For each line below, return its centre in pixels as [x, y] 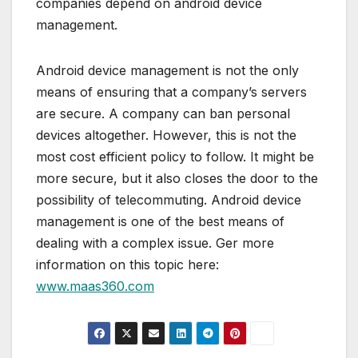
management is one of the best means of [160, 222]
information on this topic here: [127, 265]
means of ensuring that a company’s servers [171, 92]
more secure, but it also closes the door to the [177, 179]
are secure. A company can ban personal [163, 114]
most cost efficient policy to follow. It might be [175, 157]
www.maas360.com [95, 286]
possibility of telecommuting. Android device [169, 200]
